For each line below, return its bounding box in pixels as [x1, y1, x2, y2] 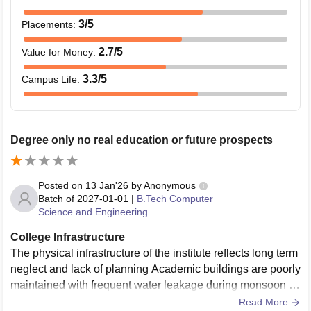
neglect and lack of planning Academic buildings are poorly [10, 262, 151, 275]
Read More [239, 296, 291, 308]
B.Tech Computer [137, 192, 213, 204]
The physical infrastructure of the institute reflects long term [10, 246, 298, 259]
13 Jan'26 [85, 179, 128, 191]
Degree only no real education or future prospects [10, 133, 273, 146]
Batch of [38, 192, 74, 204]
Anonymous [144, 179, 196, 191]
